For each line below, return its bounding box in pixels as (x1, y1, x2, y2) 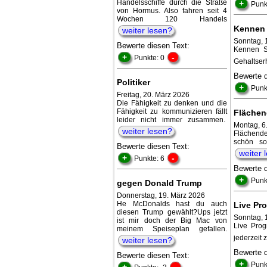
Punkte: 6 (134, 154, 166, 163)
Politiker (117, 77, 150, 87)
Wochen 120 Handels (117, 14, 227, 23)
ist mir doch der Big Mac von (117, 216, 227, 225)
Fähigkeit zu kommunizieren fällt (117, 107, 227, 116)
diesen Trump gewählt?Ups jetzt (117, 207, 227, 216)
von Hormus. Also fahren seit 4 (117, 6, 227, 15)
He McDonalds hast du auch (117, 199, 227, 208)
